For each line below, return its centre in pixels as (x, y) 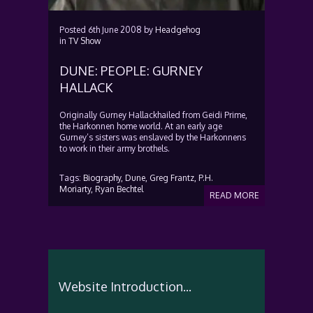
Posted (74, 30)
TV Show (85, 41)
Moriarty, (76, 189)
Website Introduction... (125, 286)
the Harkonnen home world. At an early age (141, 126)
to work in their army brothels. (115, 148)
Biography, (103, 178)
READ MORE (234, 195)
